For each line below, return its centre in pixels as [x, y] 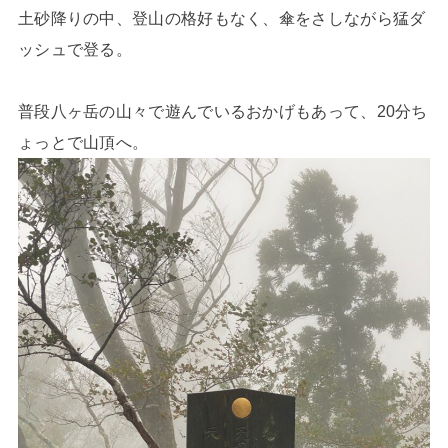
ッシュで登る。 [75, 48]
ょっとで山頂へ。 [83, 141]
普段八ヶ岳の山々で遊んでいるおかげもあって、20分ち [222, 110]
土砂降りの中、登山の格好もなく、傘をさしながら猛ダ [221, 17]
